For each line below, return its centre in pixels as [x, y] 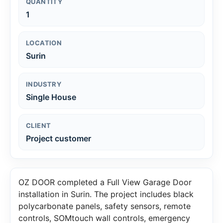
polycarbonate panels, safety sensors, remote [105, 206]
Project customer [58, 138]
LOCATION [44, 43]
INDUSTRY [44, 84]
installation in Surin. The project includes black [106, 194]
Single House [51, 97]
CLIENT [39, 125]
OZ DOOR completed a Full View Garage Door [105, 182]
